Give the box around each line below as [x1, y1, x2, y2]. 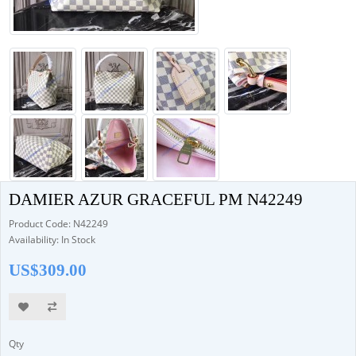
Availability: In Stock [9, 233, 95, 246]
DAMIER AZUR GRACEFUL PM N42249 [9, 190, 303, 209]
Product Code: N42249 [9, 217, 108, 230]
